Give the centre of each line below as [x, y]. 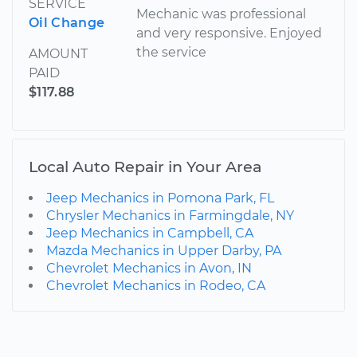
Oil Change [67, 22]
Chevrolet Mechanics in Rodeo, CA [156, 285]
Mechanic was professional [222, 14]
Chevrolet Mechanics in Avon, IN [149, 268]
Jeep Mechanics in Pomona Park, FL [160, 198]
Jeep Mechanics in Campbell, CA [150, 233]
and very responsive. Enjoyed [229, 33]
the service [172, 52]
